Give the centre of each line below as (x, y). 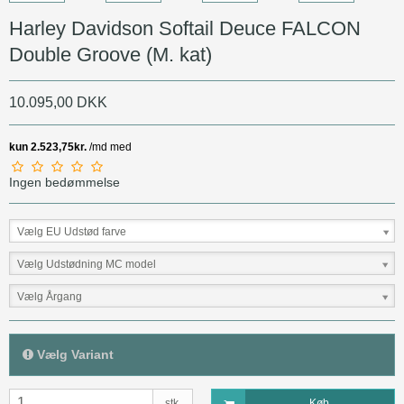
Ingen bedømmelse (64, 183)
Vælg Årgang (50, 297)
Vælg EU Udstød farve (72, 232)
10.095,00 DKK (58, 103)
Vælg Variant (73, 355)
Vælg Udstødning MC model (87, 265)
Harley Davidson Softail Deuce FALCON (185, 28)
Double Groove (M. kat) (110, 54)
